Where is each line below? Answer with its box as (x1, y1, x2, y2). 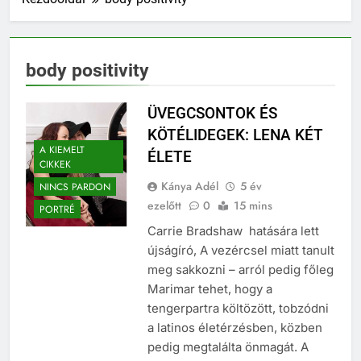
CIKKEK (39, 156, 71, 172)
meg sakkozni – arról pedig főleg (147, 262, 334, 278)
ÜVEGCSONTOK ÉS (147, 104, 277, 123)
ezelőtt (147, 197, 181, 214)
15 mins (233, 197, 272, 214)
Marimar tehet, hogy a (147, 281, 272, 297)
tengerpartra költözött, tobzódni (147, 301, 329, 317)
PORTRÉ (39, 201, 75, 217)
